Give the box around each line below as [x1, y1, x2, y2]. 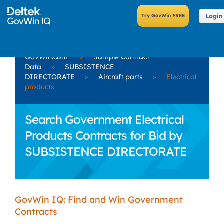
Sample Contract [93, 52, 149, 61]
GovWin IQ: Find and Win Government [15, 194, 183, 205]
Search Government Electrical [25, 112, 184, 127]
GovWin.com [25, 52, 68, 61]
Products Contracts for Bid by [25, 128, 182, 143]
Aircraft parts [98, 72, 143, 81]
